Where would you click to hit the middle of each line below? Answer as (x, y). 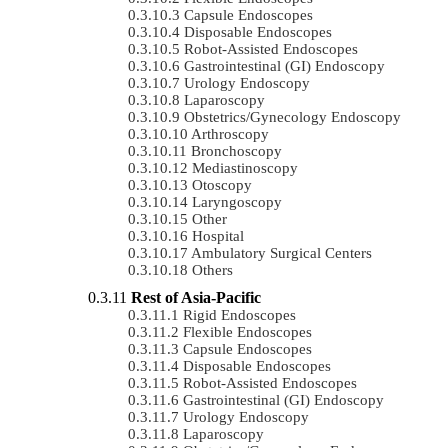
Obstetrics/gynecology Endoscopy (292, 116)
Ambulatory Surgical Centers (281, 252)
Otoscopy (222, 184)
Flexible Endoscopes (247, 331)
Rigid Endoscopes (239, 314)
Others (212, 269)
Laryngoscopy (237, 201)
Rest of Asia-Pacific (196, 297)
